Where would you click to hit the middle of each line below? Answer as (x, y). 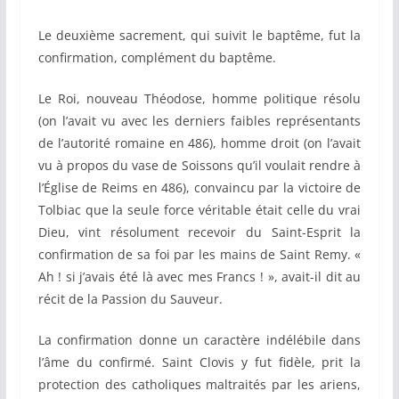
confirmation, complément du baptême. (157, 58)
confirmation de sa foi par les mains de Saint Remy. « (199, 255)
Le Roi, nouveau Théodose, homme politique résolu (199, 99)
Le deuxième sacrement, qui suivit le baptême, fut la (199, 36)
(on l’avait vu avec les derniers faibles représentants (199, 121)
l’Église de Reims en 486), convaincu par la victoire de (199, 188)
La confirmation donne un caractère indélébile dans (199, 340)
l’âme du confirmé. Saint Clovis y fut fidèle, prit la (199, 362)
